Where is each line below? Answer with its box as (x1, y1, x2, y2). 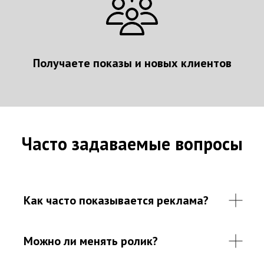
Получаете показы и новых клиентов (32, 55, 232, 71)
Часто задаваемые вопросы (21, 131, 243, 155)
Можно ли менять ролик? (24, 233, 158, 249)
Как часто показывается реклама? (24, 192, 209, 208)
